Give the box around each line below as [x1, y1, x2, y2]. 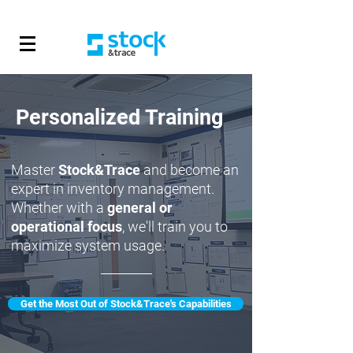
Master [11, 162, 58, 178]
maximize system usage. [11, 237, 165, 254]
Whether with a [11, 199, 107, 216]
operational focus [11, 218, 122, 235]
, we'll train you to [122, 218, 228, 235]
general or [107, 199, 173, 216]
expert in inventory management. [11, 180, 214, 197]
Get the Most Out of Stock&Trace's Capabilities [20, 298, 232, 310]
